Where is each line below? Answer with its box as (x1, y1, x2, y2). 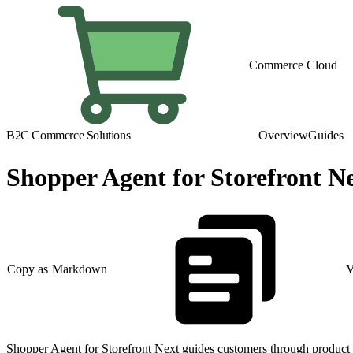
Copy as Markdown (7, 262, 108, 277)
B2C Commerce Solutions (6, 128, 131, 142)
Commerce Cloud (249, 58, 337, 72)
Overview (258, 128, 308, 142)
